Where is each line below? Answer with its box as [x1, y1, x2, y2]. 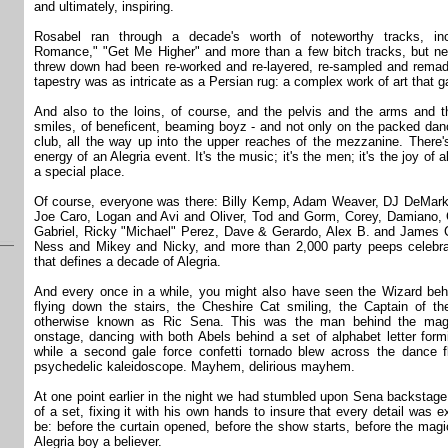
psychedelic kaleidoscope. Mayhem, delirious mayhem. [34, 359, 355, 374]
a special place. [34, 164, 125, 179]
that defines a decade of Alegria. [34, 254, 221, 269]
